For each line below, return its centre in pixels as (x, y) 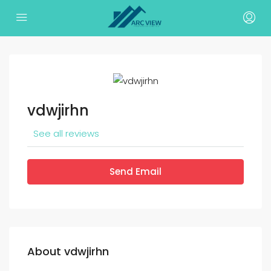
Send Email (135, 172)
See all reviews (66, 134)
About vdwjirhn (68, 252)
